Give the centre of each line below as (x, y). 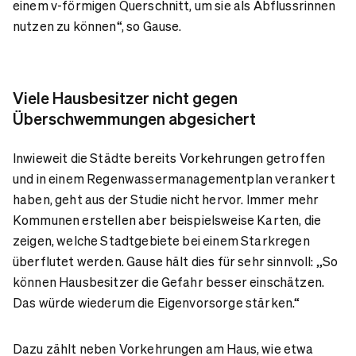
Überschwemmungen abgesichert (134, 118)
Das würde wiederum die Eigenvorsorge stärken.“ (157, 302)
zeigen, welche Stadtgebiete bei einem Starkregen (161, 240)
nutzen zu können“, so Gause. (97, 25)
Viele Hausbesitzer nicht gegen (125, 97)
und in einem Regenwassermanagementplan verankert (174, 178)
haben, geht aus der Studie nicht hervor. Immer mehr (166, 199)
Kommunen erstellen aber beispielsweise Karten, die (167, 219)
